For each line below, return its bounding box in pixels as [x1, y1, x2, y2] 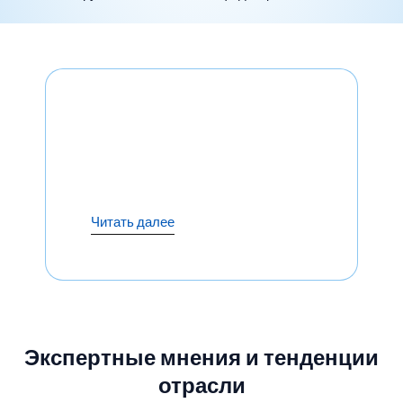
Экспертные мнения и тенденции [24, 344, 379, 372]
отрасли [157, 372, 246, 399]
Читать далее [91, 213, 175, 231]
